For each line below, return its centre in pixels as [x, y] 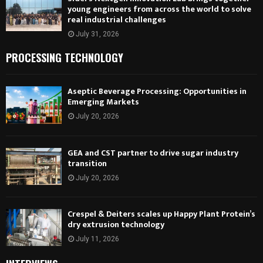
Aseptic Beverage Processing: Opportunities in [157, 92]
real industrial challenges [117, 20]
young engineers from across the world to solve [159, 9]
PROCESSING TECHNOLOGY [65, 58]
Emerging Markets [103, 102]
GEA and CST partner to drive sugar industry [153, 153]
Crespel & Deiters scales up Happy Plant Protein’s [161, 214]
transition [87, 163]
